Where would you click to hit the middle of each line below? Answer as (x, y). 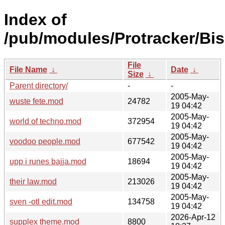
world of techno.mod (45, 121)
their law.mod (33, 181)
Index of (35, 20)
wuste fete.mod (36, 101)
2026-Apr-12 (193, 217)
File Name (28, 69)
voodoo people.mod (45, 141)
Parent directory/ (39, 85)
